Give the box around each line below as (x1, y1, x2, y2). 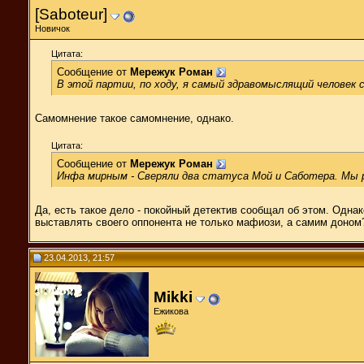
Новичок (35, 23, 70, 33)
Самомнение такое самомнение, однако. (35, 111, 234, 124)
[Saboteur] (35, 5, 107, 23)
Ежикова (154, 305, 188, 316)
